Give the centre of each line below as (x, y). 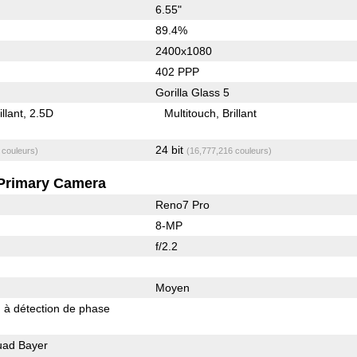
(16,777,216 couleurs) (229, 150)
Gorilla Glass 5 (192, 92)
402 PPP (177, 71)
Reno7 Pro (182, 204)
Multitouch (190, 113)
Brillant (240, 113)
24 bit (171, 149)
